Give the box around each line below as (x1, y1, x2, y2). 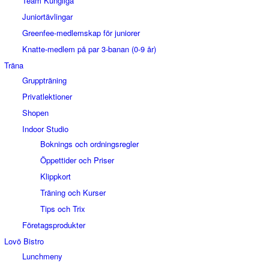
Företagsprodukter (22, 219, 85, 231)
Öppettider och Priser (40, 154, 114, 166)
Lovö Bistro (4, 235, 44, 247)
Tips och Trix (40, 203, 85, 214)
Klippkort (40, 171, 71, 182)
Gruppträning (22, 74, 67, 86)
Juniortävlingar (22, 11, 73, 22)
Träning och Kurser (40, 187, 106, 198)
